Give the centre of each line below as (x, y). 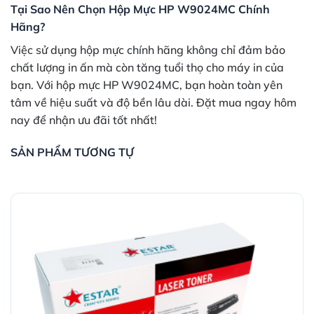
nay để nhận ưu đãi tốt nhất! (84, 120)
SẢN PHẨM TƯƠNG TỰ (72, 152)
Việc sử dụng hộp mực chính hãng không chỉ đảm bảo (148, 50)
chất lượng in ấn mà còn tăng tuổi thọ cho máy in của (147, 68)
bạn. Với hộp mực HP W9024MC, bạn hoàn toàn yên (146, 85)
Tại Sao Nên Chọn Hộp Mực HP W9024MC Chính (140, 9)
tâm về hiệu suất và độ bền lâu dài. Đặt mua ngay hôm (153, 103)
